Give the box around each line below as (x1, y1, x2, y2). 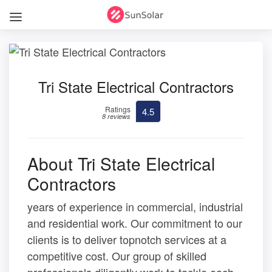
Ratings (105, 103, 131, 114)
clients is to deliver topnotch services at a (27, 231, 226, 247)
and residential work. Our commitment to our (27, 214, 242, 231)
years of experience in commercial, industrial (27, 198, 243, 214)
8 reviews (102, 111, 131, 121)
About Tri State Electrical (27, 151, 215, 175)
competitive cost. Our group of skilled (27, 247, 206, 263)
